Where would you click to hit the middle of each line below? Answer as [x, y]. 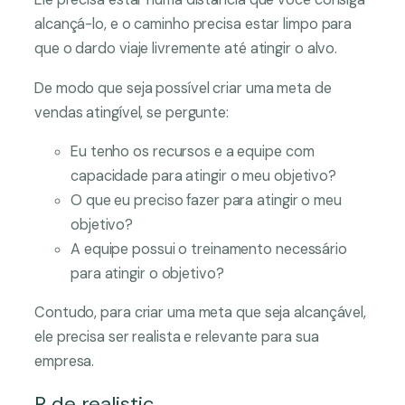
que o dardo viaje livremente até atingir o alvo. [188, 49]
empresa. [65, 362]
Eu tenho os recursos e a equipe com [193, 151]
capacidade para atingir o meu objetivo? [205, 175]
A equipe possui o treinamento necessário [209, 249]
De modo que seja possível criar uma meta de [183, 88]
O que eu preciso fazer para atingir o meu [206, 200]
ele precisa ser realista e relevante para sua [177, 337]
